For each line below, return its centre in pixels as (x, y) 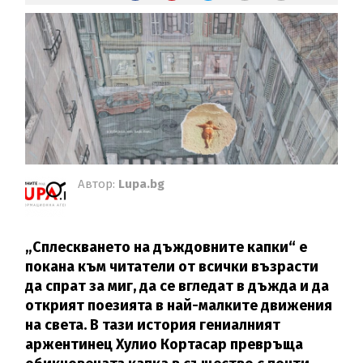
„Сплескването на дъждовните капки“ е (167, 247)
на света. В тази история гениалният (153, 325)
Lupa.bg (142, 184)
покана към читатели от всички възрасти (172, 266)
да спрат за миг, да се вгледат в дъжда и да (177, 286)
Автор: (98, 184)
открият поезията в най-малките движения (179, 305)
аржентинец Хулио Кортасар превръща (164, 344)
